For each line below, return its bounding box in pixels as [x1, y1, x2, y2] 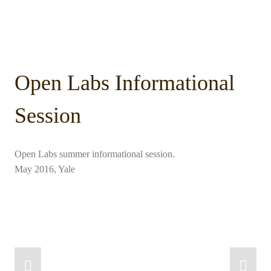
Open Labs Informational [15, 70, 235, 95]
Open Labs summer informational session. [15, 148, 175, 159]
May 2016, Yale [15, 163, 75, 174]
